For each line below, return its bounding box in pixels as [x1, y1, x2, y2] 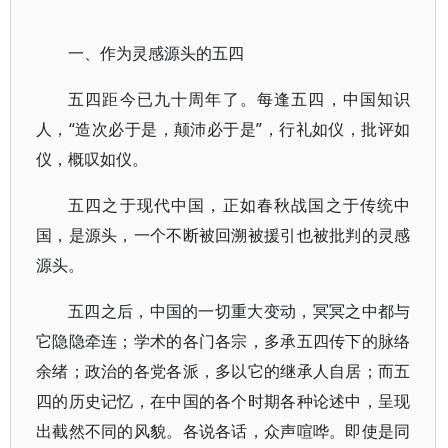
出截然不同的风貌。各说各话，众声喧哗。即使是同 [36, 420, 411, 442]
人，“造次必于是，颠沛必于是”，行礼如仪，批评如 [36, 118, 411, 140]
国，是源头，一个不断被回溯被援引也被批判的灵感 [36, 224, 411, 246]
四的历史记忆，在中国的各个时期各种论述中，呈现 [36, 390, 411, 412]
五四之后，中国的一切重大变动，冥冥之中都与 [68, 300, 411, 322]
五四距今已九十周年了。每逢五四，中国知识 [68, 88, 411, 110]
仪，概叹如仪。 [36, 148, 148, 170]
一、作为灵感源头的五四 [68, 42, 244, 64]
